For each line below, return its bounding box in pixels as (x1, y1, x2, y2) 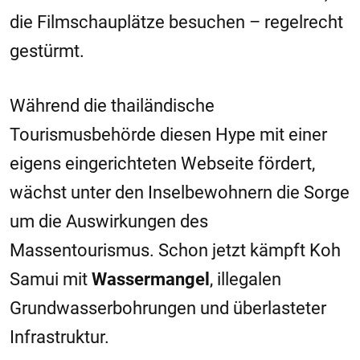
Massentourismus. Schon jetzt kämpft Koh (10, 240, 341, 260)
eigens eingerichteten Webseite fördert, (10, 153, 315, 174)
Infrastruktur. (10, 327, 109, 347)
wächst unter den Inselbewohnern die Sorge (10, 182, 350, 202)
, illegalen (210, 269, 281, 289)
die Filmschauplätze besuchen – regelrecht (10, 12, 343, 32)
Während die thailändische (10, 96, 215, 116)
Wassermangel (92, 269, 210, 289)
